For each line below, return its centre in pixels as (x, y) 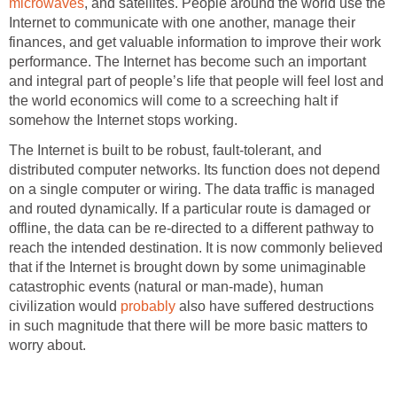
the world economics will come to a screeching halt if (173, 101)
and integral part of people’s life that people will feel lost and (196, 82)
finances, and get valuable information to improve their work (195, 43)
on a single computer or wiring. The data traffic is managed (192, 190)
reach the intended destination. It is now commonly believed (196, 248)
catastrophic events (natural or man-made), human (166, 287)
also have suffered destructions (276, 307)
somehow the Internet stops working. (123, 121)
